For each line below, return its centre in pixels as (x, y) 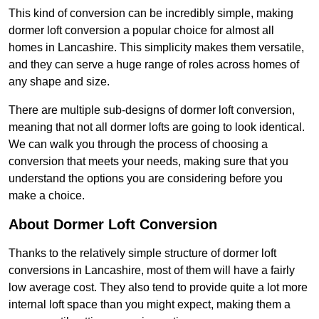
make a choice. (47, 196)
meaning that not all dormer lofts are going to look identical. (157, 127)
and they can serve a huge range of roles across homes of (154, 65)
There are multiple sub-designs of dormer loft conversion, (152, 110)
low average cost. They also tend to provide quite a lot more (158, 288)
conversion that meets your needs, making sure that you (148, 162)
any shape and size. (59, 82)
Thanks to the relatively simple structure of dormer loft (142, 253)
